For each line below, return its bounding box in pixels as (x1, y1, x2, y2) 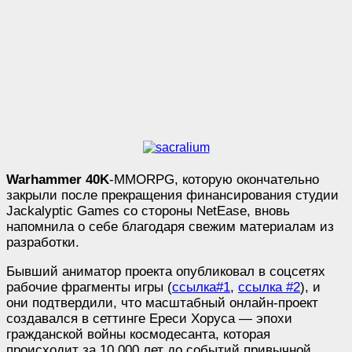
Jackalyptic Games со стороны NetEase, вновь (6, 203, 290, 218)
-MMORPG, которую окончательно (109, 171, 319, 187)
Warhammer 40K (6, 171, 109, 187)
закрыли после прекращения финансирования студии (6, 187, 339, 203)
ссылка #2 (238, 279, 300, 295)
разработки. (6, 234, 79, 250)
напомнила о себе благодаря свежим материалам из (6, 218, 334, 234)
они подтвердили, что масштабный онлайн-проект (6, 295, 318, 310)
